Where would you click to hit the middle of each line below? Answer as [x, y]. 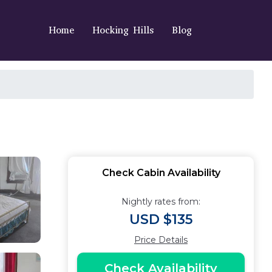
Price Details [161, 240]
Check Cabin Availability [161, 173]
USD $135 [161, 219]
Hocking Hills [123, 30]
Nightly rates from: [161, 202]
